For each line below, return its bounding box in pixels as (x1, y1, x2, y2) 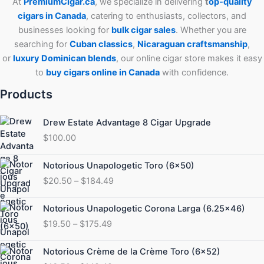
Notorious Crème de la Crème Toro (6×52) (42, 246, 220, 257)
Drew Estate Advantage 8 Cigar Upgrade (42, 117, 211, 128)
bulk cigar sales (111, 25, 176, 36)
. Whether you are (175, 25, 246, 36)
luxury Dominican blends (12, 53, 116, 64)
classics (98, 39, 133, 50)
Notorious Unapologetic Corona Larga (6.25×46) (42, 203, 245, 214)
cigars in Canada (18, 11, 86, 22)
